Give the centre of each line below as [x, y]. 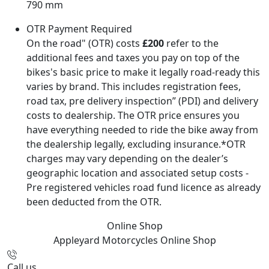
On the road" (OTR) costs [84, 44]
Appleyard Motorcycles [107, 240]
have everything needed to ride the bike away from [142, 130]
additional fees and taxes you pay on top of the [133, 58]
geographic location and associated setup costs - [138, 173]
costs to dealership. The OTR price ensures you [133, 116]
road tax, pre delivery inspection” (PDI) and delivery [142, 101]
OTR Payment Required [79, 29]
